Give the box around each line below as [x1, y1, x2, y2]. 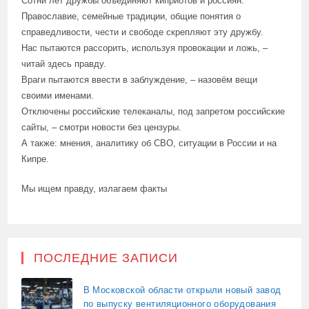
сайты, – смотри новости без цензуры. [21, 121, 182, 132]
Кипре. [21, 153, 50, 164]
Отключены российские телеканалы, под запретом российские [21, 106, 286, 117]
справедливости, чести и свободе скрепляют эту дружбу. [21, 26, 264, 37]
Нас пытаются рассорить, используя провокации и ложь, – [21, 42, 268, 53]
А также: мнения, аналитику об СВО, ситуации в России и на [21, 137, 277, 148]
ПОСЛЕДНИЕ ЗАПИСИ [34, 250, 179, 265]
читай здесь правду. [21, 58, 107, 69]
